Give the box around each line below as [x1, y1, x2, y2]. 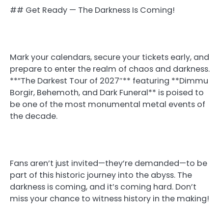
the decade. [10, 110, 57, 122]
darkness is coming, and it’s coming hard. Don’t [10, 181, 196, 192]
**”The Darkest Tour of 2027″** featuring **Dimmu [10, 75, 208, 86]
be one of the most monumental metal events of [10, 98, 205, 110]
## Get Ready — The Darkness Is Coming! [10, 4, 175, 16]
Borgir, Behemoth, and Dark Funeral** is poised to [10, 86, 204, 98]
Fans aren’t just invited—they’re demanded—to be [10, 158, 207, 169]
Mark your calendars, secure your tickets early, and [10, 51, 209, 63]
